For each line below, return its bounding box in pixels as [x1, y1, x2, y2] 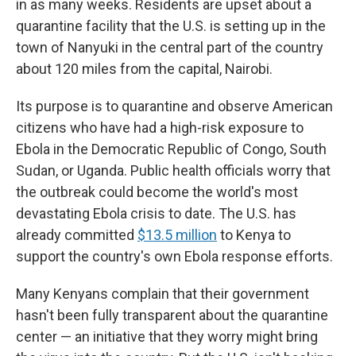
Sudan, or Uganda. [16, 162, 127, 179]
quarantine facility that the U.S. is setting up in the [16, 17, 326, 34]
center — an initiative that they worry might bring [16, 328, 318, 345]
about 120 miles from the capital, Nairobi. [16, 60, 273, 77]
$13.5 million [137, 226, 217, 243]
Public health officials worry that [130, 162, 331, 179]
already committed [16, 226, 137, 243]
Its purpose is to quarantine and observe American [16, 98, 333, 114]
